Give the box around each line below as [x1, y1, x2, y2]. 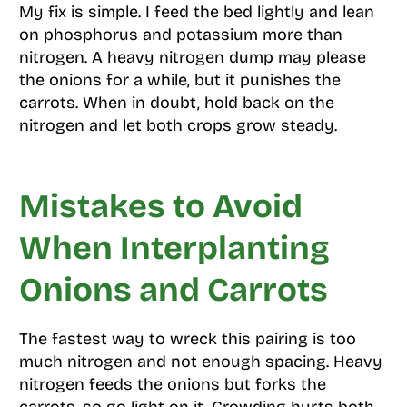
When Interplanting [18, 229, 330, 269]
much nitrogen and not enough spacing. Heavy [18, 352, 382, 372]
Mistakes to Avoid [18, 187, 303, 227]
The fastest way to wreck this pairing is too [18, 329, 356, 350]
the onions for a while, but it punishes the [18, 70, 341, 91]
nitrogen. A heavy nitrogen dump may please [18, 47, 366, 68]
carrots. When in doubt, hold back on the [18, 93, 334, 114]
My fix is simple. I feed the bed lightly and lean [18, 2, 374, 23]
